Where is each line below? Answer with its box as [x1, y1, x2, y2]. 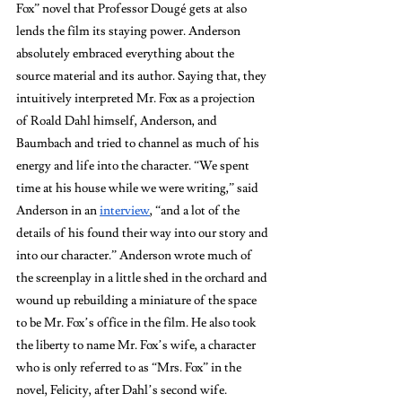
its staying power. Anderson [92, 22, 243, 39]
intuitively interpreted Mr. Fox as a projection [16, 90, 258, 107]
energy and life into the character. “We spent [16, 157, 252, 174]
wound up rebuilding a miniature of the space [16, 292, 259, 309]
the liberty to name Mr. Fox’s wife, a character [16, 336, 258, 354]
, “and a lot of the [150, 202, 242, 219]
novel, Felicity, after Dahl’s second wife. [16, 381, 230, 398]
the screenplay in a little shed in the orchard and [16, 269, 270, 286]
